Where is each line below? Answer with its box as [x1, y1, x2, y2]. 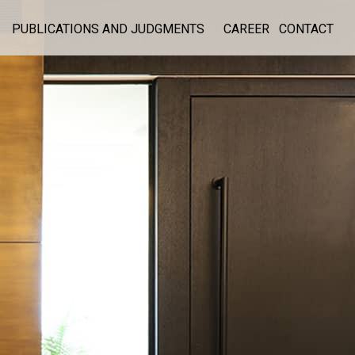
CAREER [223, 20, 269, 39]
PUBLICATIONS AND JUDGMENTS [12, 20, 204, 39]
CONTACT [279, 20, 334, 39]
